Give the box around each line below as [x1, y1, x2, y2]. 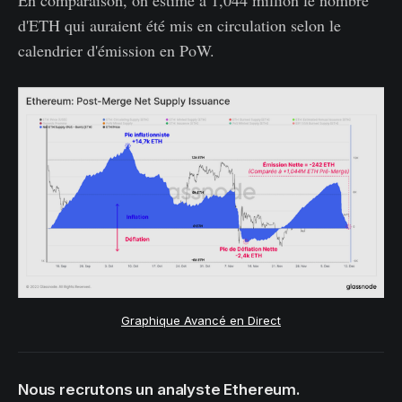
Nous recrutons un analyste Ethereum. [18, 380, 300, 399]
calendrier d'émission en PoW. [18, 39, 214, 62]
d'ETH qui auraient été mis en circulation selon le [18, 14, 341, 37]
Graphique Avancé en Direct [121, 312, 281, 328]
